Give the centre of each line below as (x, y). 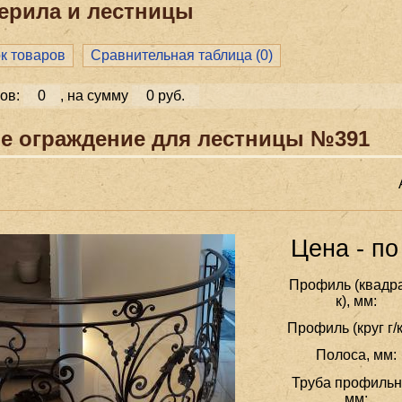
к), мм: (357, 301)
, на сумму (96, 95)
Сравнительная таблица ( (175, 55)
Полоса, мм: (357, 355)
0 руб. (165, 95)
